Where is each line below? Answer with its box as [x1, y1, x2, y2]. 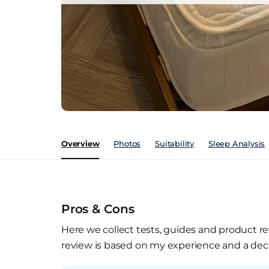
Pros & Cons [61, 202, 134, 216]
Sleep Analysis [208, 139, 265, 148]
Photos [113, 139, 141, 148]
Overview [61, 139, 100, 148]
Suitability [155, 139, 195, 148]
